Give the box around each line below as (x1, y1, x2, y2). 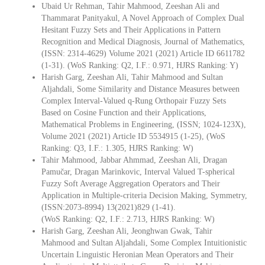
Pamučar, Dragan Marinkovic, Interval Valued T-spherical (41, 167, 235, 176)
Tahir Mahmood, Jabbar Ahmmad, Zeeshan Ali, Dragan (41, 155, 227, 164)
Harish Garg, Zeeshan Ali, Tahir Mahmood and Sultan (41, 72, 223, 82)
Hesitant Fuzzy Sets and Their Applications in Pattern (41, 25, 221, 34)
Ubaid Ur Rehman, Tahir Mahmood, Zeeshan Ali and (41, 1, 219, 11)
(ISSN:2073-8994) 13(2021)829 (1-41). (41, 202, 176, 212)
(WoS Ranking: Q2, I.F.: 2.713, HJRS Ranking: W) (41, 214, 215, 224)
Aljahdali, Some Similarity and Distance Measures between (41, 84, 240, 93)
